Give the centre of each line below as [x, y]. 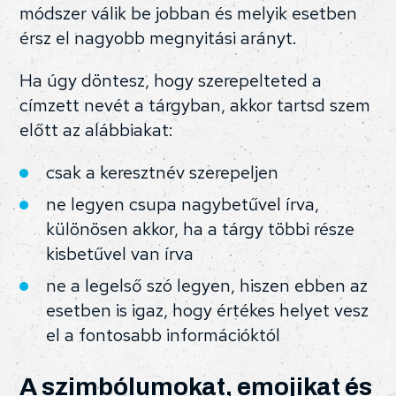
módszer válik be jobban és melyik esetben [189, 14]
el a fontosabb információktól [164, 335]
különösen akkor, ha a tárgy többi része [201, 229]
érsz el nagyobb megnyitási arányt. [159, 38]
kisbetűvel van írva [120, 254]
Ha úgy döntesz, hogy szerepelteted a [171, 81]
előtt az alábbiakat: [97, 130]
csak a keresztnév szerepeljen [163, 173]
